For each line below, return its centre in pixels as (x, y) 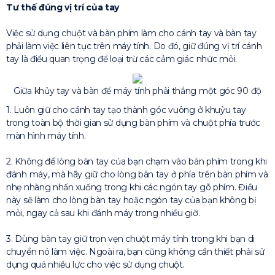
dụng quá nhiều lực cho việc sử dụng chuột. (95, 265)
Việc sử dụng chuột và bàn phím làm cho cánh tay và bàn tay (131, 33)
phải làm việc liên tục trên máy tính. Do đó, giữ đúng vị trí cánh (134, 46)
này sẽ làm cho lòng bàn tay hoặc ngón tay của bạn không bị (131, 200)
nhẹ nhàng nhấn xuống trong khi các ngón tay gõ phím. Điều (132, 187)
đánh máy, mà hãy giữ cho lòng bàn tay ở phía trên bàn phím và (137, 174)
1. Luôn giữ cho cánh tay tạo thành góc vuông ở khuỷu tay (126, 110)
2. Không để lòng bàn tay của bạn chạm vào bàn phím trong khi (137, 161)
